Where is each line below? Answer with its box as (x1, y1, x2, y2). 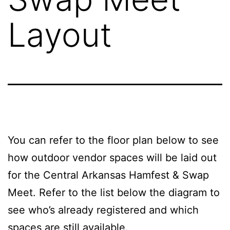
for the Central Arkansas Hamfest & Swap (8, 168, 209, 181)
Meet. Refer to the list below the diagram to (8, 186, 220, 199)
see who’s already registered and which (8, 203, 199, 216)
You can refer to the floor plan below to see (8, 133, 219, 146)
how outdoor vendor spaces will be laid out (8, 151, 217, 164)
